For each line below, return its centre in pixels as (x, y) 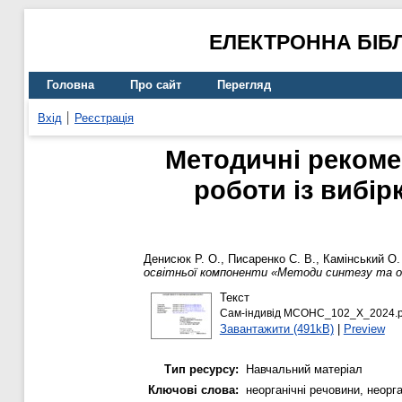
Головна (70, 85)
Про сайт (156, 85)
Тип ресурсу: (201, 370)
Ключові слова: (193, 390)
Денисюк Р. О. (182, 259)
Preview (364, 328)
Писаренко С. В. (272, 259)
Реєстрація (104, 118)
